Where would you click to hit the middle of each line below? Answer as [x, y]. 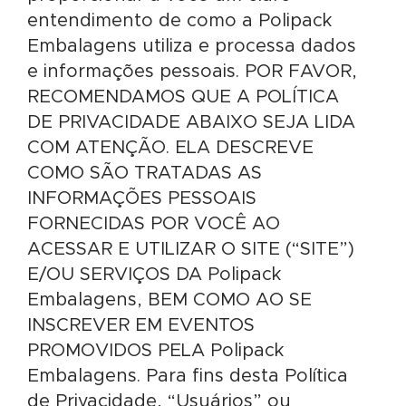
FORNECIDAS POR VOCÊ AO [154, 224]
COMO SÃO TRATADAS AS [145, 173]
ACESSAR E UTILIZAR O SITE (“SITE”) [191, 249]
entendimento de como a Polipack [179, 21]
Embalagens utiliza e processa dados [192, 46]
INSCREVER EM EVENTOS [141, 325]
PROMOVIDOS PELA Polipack [155, 351]
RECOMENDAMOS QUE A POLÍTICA [183, 97]
